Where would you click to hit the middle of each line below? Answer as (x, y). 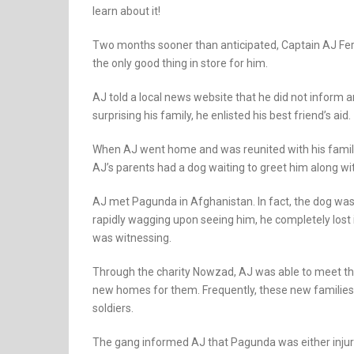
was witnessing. (132, 238)
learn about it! (126, 11)
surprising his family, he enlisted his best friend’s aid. (222, 115)
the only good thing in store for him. (180, 63)
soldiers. (113, 308)
